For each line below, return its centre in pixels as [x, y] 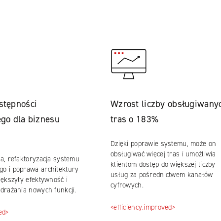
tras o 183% [134, 119]
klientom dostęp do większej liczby [163, 164]
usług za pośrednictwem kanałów [162, 175]
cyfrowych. [127, 185]
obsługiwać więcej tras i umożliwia [163, 154]
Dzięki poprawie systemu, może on [163, 144]
